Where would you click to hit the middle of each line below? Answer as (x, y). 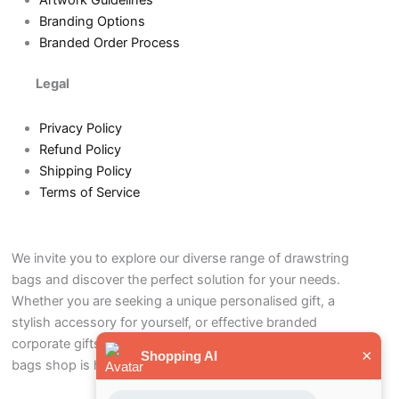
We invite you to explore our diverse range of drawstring (181, 258)
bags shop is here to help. (91, 365)
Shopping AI (179, 356)
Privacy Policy (80, 128)
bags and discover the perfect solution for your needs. (176, 279)
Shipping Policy (85, 171)
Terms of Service (89, 192)
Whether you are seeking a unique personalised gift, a (174, 301)
